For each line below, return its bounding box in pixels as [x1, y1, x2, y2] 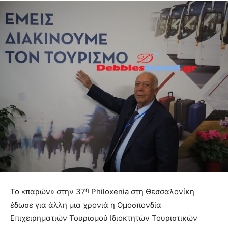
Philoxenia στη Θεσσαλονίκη [89, 187, 194, 197]
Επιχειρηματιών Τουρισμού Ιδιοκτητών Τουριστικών [10, 213, 197, 223]
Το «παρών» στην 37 [10, 187, 85, 197]
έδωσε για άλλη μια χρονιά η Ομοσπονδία [10, 200, 161, 210]
